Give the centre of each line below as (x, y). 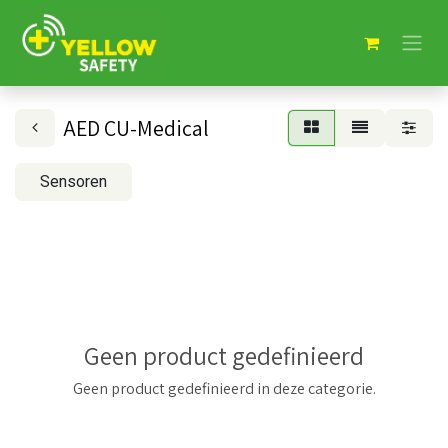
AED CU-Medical (136, 128)
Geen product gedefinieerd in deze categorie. (224, 388)
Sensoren (73, 181)
